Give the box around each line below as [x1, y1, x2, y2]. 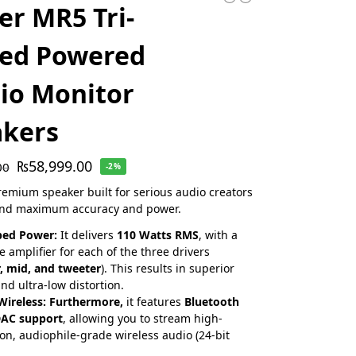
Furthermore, [49, 293, 124, 309]
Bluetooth [184, 293, 240, 309]
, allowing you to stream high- [63, 310, 223, 326]
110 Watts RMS [117, 226, 199, 242]
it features [123, 293, 185, 309]
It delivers [57, 226, 118, 242]
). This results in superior [101, 260, 235, 276]
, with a [199, 226, 238, 242]
